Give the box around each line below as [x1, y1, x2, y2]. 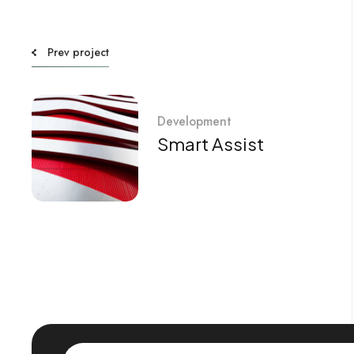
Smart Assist [157, 133, 264, 156]
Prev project [47, 43, 109, 60]
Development [157, 112, 231, 131]
